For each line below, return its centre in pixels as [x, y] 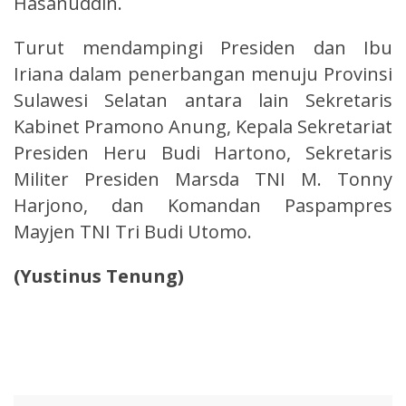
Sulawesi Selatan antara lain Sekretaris [203, 100]
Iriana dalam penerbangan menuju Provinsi [203, 73]
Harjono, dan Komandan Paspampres [203, 205]
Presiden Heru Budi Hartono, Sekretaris [203, 152]
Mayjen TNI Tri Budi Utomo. [133, 231]
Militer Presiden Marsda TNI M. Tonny [203, 179]
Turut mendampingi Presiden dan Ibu [203, 47]
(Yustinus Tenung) [99, 275]
